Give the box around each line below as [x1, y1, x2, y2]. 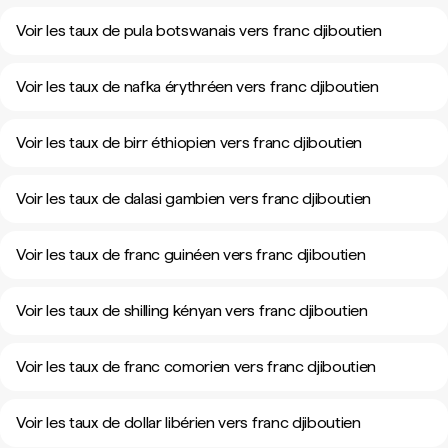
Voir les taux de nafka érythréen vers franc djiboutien [16, 77, 379, 96]
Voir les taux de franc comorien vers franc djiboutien [16, 357, 377, 376]
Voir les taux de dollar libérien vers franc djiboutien [16, 413, 361, 432]
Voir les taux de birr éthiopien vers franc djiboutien [16, 133, 363, 152]
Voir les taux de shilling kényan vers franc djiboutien [16, 301, 368, 320]
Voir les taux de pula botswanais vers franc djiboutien [16, 21, 382, 40]
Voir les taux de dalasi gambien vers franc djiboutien [16, 189, 372, 208]
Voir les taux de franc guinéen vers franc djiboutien [16, 245, 366, 264]
